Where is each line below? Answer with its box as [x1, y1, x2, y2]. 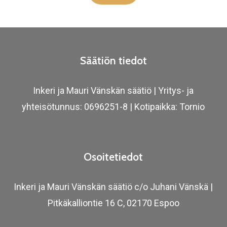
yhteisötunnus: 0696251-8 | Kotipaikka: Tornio [22, 101, 205, 112]
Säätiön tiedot [80, 54, 147, 67]
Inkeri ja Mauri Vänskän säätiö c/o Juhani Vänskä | [14, 181, 213, 193]
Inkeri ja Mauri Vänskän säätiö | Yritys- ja [33, 85, 194, 96]
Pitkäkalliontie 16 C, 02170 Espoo [47, 198, 179, 209]
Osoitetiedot [84, 150, 143, 164]
